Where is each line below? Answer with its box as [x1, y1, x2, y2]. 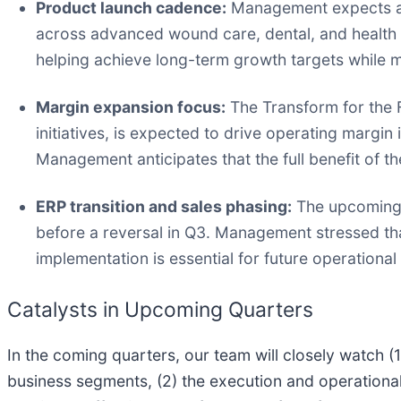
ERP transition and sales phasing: [36, 196, 292, 216]
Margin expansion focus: [36, 97, 226, 116]
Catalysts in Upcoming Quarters [7, 296, 313, 322]
